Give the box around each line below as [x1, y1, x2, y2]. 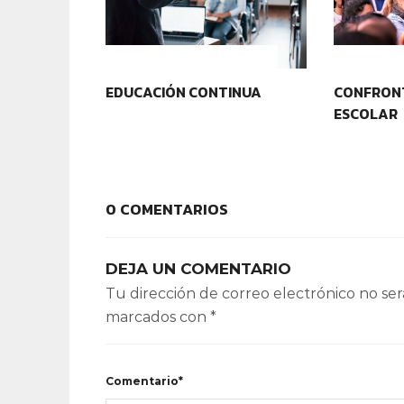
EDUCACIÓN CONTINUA [106, 81, 262, 104]
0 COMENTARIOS [106, 197, 228, 222]
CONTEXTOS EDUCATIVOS [119, 50, 264, 64]
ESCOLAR [334, 103, 398, 125]
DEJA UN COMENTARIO [106, 260, 291, 279]
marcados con [106, 308, 210, 326]
